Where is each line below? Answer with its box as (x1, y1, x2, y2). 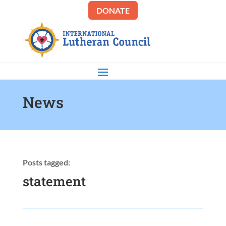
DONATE (96, 5, 130, 15)
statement (22, 173, 86, 190)
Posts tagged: (22, 157, 70, 167)
